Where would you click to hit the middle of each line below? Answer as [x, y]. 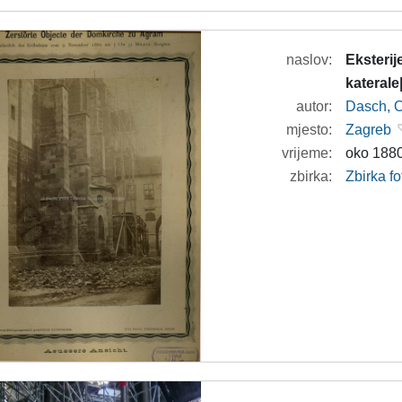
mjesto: [310, 129]
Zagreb [369, 129]
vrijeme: [307, 153]
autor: [315, 106]
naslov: [310, 59]
